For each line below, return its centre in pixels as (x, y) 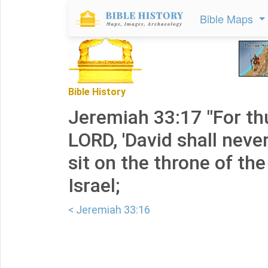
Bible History (97, 92)
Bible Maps (228, 19)
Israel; (94, 185)
